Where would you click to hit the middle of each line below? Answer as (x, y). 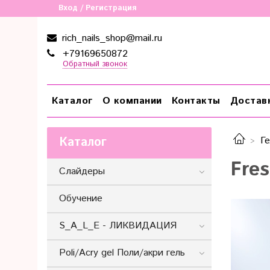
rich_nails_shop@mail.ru (111, 38)
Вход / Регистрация (98, 8)
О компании (132, 101)
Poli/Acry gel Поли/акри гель (122, 253)
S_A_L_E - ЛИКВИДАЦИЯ (118, 226)
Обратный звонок (95, 64)
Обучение (81, 198)
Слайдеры (82, 171)
